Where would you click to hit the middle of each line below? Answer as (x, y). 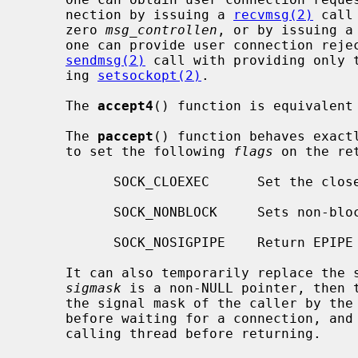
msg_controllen (161, 30)
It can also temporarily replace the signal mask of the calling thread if (46, 272)
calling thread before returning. (46, 333)
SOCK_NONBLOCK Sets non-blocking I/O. (70, 212)
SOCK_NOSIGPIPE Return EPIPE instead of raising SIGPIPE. (70, 242)
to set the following (149, 151)
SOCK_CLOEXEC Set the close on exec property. (70, 181)
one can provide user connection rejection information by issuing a (46, 45)
